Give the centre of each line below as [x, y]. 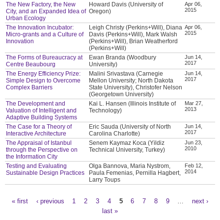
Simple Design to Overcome [43, 81]
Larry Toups [105, 180]
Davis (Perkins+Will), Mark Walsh [133, 35]
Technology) [106, 111]
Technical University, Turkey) [127, 150]
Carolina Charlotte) [115, 134]
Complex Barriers [29, 88]
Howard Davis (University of [126, 5]
